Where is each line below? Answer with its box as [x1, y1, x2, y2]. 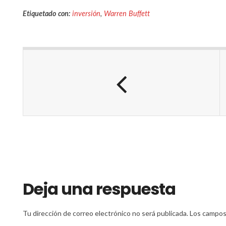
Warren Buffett [103, 9, 150, 18]
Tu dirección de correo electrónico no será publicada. [23, 209, 188, 217]
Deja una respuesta [23, 178, 176, 200]
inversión [72, 9, 100, 18]
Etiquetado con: [23, 9, 70, 18]
